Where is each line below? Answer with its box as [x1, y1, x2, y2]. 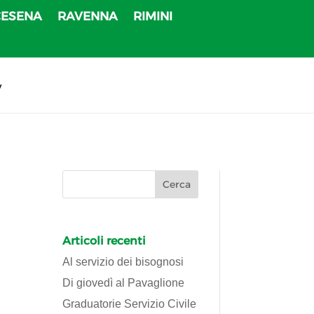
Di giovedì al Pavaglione [62, 276, 185, 289]
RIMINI [133, 9, 173, 23]
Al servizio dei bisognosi [62, 255, 184, 268]
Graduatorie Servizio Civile [62, 297, 197, 310]
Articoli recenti [62, 233, 146, 247]
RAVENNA [57, 9, 118, 23]
